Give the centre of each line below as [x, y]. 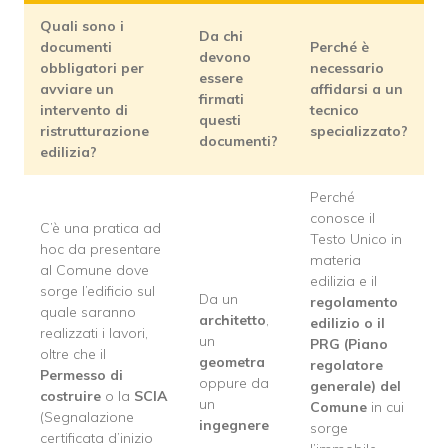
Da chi [221, 36]
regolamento [354, 302]
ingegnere [234, 425]
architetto [232, 320]
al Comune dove [94, 270]
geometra [232, 362]
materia [335, 260]
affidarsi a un [356, 89]
